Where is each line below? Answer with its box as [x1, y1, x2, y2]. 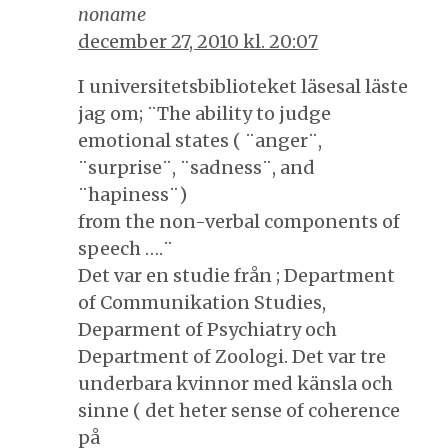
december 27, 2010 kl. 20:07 [78, 29, 318, 53]
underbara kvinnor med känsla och [78, 371, 393, 395]
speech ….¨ [78, 236, 173, 260]
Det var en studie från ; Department [78, 263, 395, 287]
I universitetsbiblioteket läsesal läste [78, 74, 408, 98]
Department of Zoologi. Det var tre [78, 344, 386, 368]
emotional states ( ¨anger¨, [78, 128, 322, 152]
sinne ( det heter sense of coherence [78, 398, 400, 422]
